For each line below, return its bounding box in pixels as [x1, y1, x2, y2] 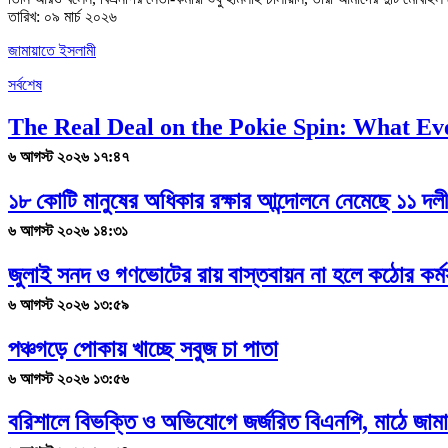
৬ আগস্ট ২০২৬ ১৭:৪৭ [8, 147, 129, 165]
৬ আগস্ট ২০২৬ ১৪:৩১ [8, 221, 128, 239]
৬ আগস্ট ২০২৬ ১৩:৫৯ [8, 295, 129, 313]
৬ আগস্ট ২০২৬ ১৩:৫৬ [8, 369, 129, 387]
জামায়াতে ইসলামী [8, 41, 96, 59]
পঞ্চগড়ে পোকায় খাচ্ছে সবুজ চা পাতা [8, 335, 278, 362]
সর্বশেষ [8, 75, 42, 93]
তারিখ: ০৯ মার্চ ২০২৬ [8, 7, 117, 25]
